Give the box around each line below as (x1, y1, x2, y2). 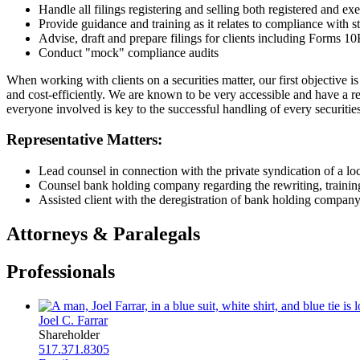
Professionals (6, 260, 115, 282)
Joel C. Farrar (39, 313, 108, 327)
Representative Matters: (6, 131, 162, 149)
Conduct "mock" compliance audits (39, 45, 219, 59)
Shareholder (39, 327, 100, 342)
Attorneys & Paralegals (6, 223, 200, 245)
